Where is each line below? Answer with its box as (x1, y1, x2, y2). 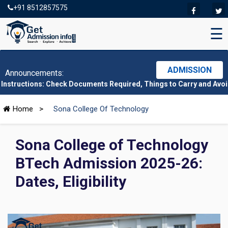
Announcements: (5, 68, 64, 78)
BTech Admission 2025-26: (15, 154, 203, 172)
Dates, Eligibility (15, 173, 126, 190)
